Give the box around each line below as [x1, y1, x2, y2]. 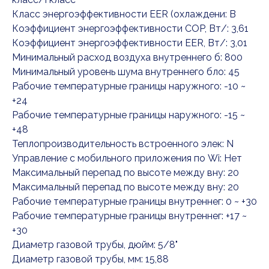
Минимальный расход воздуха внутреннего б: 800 [12, 52, 243, 64]
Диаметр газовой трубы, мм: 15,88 [12, 253, 169, 265]
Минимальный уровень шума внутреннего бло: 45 [12, 66, 240, 78]
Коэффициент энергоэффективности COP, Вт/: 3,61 [12, 23, 249, 35]
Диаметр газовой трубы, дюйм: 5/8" [12, 239, 178, 251]
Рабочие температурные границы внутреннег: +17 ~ [12, 210, 247, 222]
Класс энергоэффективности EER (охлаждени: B [12, 8, 236, 20]
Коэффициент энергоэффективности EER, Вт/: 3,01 [12, 37, 247, 49]
